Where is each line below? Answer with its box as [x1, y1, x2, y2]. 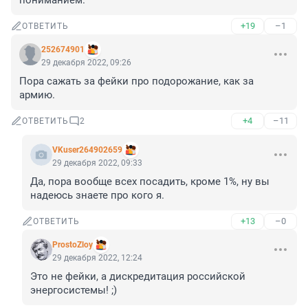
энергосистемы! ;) [30, 284, 117, 297]
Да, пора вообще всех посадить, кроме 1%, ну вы [30, 175, 269, 188]
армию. [19, 89, 55, 102]
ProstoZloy [52, 240, 93, 250]
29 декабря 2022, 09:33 [52, 158, 142, 168]
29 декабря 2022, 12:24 [52, 253, 142, 263]
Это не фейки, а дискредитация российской [30, 270, 245, 283]
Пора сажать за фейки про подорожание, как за [19, 75, 254, 88]
